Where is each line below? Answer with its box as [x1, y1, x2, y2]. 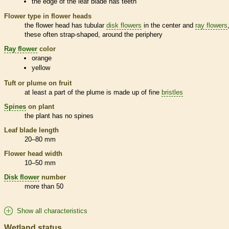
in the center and [142, 21, 195, 30]
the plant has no [25, 111, 74, 120]
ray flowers [195, 21, 227, 30]
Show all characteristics [17, 207, 87, 215]
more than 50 [25, 182, 63, 190]
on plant [26, 102, 54, 110]
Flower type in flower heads [4, 12, 91, 20]
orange [32, 54, 52, 62]
